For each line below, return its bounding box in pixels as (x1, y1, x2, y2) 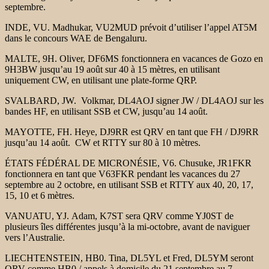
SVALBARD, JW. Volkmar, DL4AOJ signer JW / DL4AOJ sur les (5, 95, 264, 106)
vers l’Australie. (5, 232, 65, 243)
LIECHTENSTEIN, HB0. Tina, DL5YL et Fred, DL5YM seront (5, 252, 253, 263)
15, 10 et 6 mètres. (5, 190, 74, 201)
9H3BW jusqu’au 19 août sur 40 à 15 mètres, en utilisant (5, 64, 220, 74)
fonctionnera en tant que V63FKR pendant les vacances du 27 (5, 168, 240, 179)
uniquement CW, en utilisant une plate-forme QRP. (5, 74, 197, 85)
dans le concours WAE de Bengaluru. (5, 32, 147, 43)
